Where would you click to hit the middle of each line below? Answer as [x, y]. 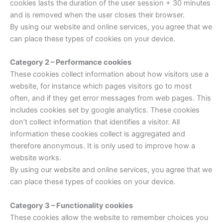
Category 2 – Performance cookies [71, 62]
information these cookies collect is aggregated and [98, 134]
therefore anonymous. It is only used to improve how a [103, 146]
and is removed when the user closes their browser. [97, 15]
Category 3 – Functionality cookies [71, 205]
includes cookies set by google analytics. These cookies [105, 110]
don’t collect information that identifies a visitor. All [95, 122]
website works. [36, 158]
